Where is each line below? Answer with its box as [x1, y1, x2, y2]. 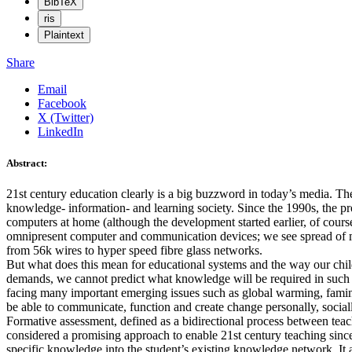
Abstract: [6, 156, 47, 169]
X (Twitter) [38, 111, 93, 125]
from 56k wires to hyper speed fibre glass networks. [6, 243, 262, 257]
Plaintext [44, 29, 84, 42]
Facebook [38, 97, 86, 111]
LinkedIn [38, 125, 83, 139]
